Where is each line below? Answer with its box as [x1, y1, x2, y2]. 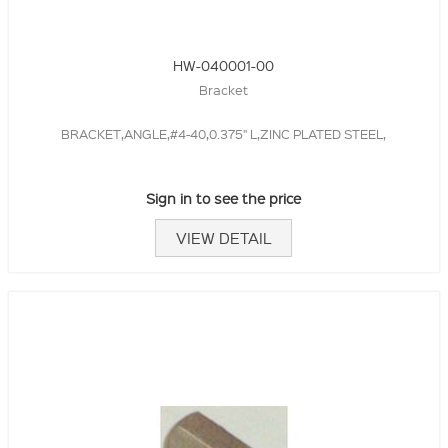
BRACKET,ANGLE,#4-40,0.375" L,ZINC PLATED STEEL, [61, 125, 387, 143]
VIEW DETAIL [176, 228, 272, 249]
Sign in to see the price [146, 189, 302, 208]
